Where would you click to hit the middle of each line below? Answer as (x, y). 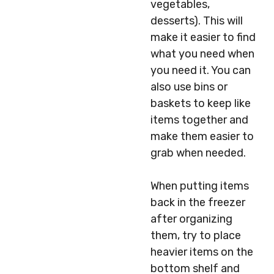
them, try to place (196, 235)
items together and (199, 120)
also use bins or (189, 87)
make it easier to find (203, 37)
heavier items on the (202, 252)
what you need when (202, 54)
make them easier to (202, 136)
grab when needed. (198, 153)
